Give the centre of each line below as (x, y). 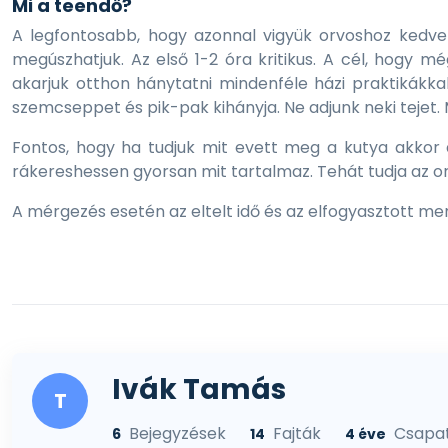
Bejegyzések (177, 433)
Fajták (297, 433)
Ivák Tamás (199, 389)
